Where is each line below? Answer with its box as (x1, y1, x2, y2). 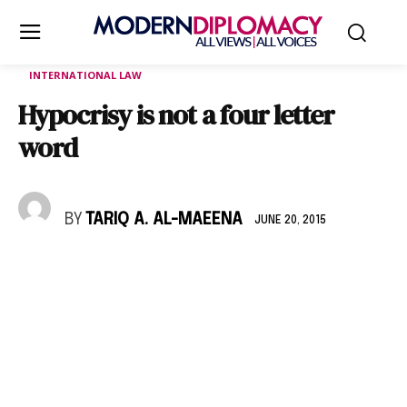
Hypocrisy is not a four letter (18, 96, 334, 134)
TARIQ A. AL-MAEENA (85, 212, 243, 228)
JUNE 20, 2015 (254, 214, 326, 226)
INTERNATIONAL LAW (29, 68, 142, 82)
